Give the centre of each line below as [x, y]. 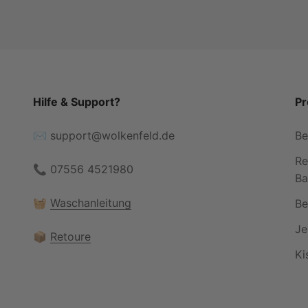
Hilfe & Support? [77, 102]
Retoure [70, 236]
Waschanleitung [91, 203]
